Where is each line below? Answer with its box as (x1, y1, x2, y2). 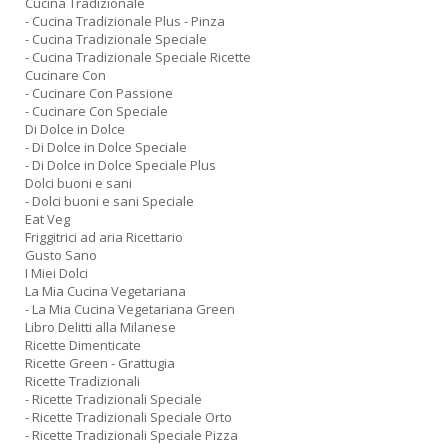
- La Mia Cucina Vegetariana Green (25, 300, 235, 318)
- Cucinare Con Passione (25, 84, 173, 102)
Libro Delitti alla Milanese (25, 318, 176, 336)
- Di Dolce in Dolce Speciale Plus (25, 156, 216, 174)
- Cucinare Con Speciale (25, 102, 168, 120)
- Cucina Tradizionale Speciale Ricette (25, 48, 251, 66)
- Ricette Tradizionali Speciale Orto (25, 408, 232, 426)
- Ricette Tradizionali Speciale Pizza (25, 426, 238, 444)
